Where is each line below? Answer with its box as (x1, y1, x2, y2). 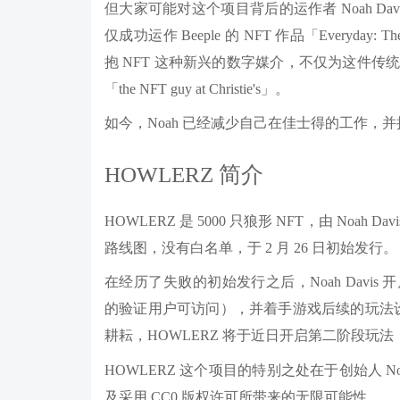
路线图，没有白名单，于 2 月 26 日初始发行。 (104, 239, 397, 255)
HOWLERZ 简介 (104, 162, 263, 187)
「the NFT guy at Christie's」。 (104, 80, 289, 96)
